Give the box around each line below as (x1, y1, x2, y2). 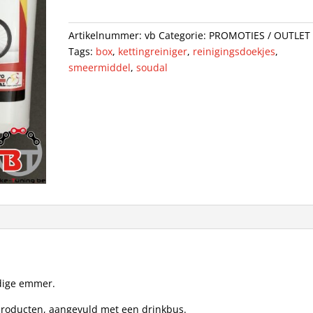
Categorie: (159, 29, 210, 43)
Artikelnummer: (68, 29, 145, 43)
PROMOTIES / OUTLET (209, 29, 311, 43)
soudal (136, 61, 168, 75)
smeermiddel (68, 61, 131, 75)
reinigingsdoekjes (193, 45, 276, 59)
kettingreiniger (118, 45, 188, 59)
